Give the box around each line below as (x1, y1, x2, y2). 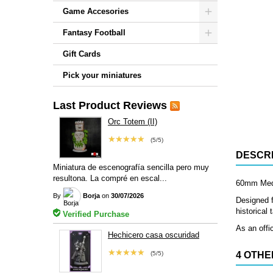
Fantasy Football (63, 28, 126, 37)
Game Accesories (63, 7, 129, 16)
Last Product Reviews (53, 99, 167, 112)
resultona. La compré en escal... (53, 173, 167, 183)
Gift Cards (63, 49, 101, 58)
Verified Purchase (60, 209, 129, 219)
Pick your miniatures (63, 71, 141, 80)
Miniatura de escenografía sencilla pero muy (53, 162, 209, 172)
